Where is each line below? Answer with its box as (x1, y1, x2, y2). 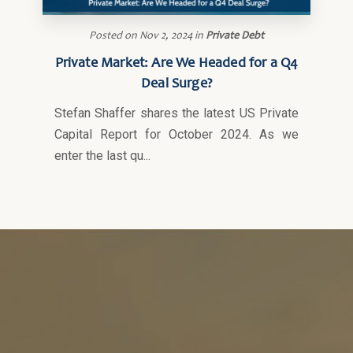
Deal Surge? (141, 77, 212, 91)
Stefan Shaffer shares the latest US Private (54, 106, 299, 121)
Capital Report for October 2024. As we (54, 127, 299, 142)
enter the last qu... (54, 148, 150, 163)
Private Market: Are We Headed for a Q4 (54, 57, 299, 71)
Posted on (89, 31, 137, 42)
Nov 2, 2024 (139, 31, 192, 42)
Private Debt (206, 31, 264, 42)
